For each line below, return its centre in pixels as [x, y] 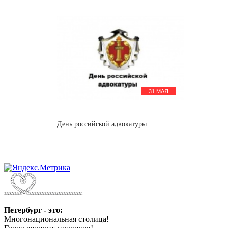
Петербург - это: [33, 210]
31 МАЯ [159, 91]
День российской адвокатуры [102, 124]
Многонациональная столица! [56, 219]
